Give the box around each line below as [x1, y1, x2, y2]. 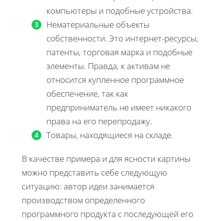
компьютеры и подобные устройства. [46, 4, 193, 16]
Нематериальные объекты [46, 18, 149, 30]
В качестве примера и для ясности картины [22, 152, 190, 164]
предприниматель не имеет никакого [46, 101, 191, 113]
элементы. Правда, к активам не [46, 60, 170, 72]
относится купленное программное [46, 74, 184, 85]
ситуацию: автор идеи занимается [22, 180, 154, 192]
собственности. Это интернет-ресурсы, [46, 32, 198, 44]
